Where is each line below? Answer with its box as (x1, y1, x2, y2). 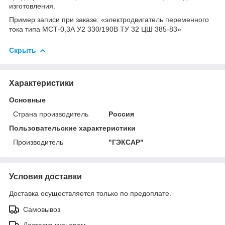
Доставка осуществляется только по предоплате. (9, 189, 171, 197)
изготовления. (9, 2, 55, 10)
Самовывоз (23, 205, 60, 213)
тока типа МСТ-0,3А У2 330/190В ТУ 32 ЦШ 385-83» (9, 25, 181, 33)
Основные (9, 95, 46, 104)
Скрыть (9, 46, 36, 54)
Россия (108, 109, 135, 118)
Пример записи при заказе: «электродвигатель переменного (9, 15, 209, 24)
